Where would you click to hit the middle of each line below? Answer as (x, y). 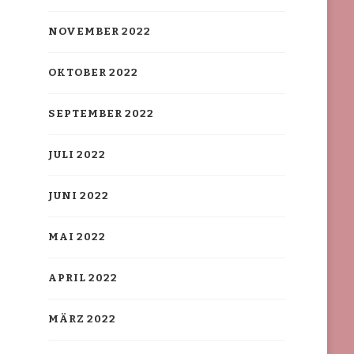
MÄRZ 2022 (82, 320)
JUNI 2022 (78, 196)
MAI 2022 (77, 237)
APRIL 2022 (83, 279)
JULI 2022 (77, 155)
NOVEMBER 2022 (99, 32)
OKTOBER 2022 (93, 73)
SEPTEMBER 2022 (101, 114)
